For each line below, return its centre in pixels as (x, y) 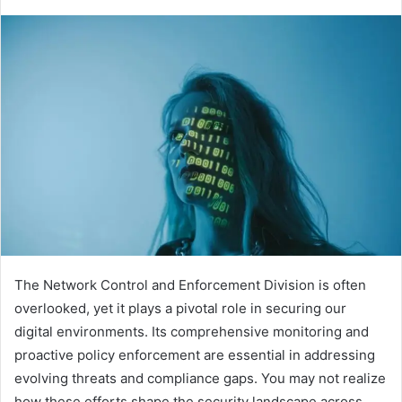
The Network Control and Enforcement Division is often (190, 285)
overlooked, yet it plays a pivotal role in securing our (180, 309)
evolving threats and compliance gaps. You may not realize (200, 379)
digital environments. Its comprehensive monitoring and (192, 332)
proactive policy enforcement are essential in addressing (195, 355)
